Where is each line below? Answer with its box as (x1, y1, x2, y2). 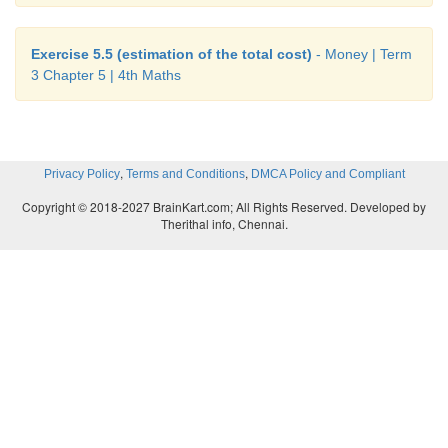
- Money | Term (312, 46, 412, 63)
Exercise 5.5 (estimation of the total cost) (31, 46, 312, 63)
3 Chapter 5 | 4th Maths (31, 67, 181, 84)
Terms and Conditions (125, 167, 245, 182)
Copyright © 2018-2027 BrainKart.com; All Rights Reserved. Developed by (22, 198, 426, 216)
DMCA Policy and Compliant (250, 167, 405, 182)
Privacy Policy (43, 167, 120, 182)
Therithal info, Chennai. (160, 215, 288, 233)
